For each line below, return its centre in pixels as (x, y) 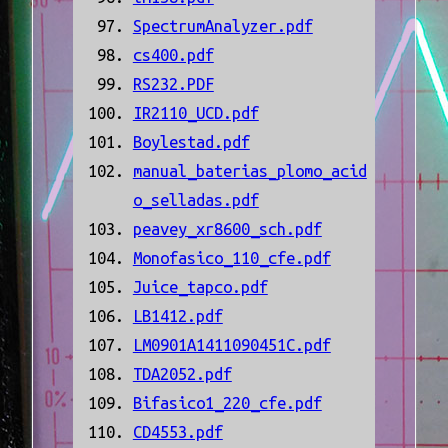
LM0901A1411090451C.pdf (231, 345)
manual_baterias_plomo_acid (249, 171)
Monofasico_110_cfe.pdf (231, 258)
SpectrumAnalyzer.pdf (222, 26)
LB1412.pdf (177, 316)
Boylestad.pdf (191, 142)
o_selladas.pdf (195, 200)
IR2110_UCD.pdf (195, 113)
